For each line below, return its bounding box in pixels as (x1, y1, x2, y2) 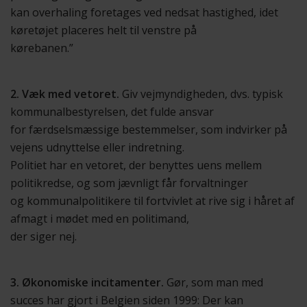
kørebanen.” (10, 40, 73, 56)
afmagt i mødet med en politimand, (10, 211, 189, 226)
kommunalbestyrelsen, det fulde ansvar (10, 104, 214, 119)
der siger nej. (10, 229, 77, 244)
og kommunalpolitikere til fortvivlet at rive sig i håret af (10, 193, 295, 208)
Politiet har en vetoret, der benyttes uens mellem (10, 158, 262, 173)
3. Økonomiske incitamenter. (10, 275, 164, 290)
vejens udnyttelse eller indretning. (10, 140, 184, 155)
